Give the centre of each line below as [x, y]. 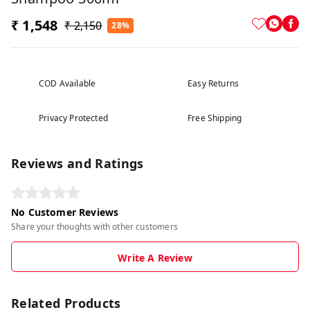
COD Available [67, 84]
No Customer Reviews [65, 212]
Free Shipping [215, 118]
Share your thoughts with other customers [94, 227]
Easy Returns [213, 84]
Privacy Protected [73, 118]
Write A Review [155, 258]
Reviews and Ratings [77, 164]
